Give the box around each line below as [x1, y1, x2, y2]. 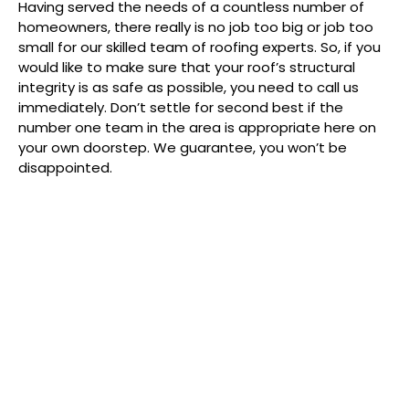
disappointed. [18, 157, 112, 177]
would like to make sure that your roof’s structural [18, 57, 355, 77]
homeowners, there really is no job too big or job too [18, 16, 373, 37]
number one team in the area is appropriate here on [18, 117, 376, 137]
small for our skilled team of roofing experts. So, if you [18, 37, 381, 57]
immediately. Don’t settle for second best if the [18, 97, 343, 117]
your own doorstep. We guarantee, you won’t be [18, 137, 347, 157]
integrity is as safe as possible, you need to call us [18, 77, 359, 97]
